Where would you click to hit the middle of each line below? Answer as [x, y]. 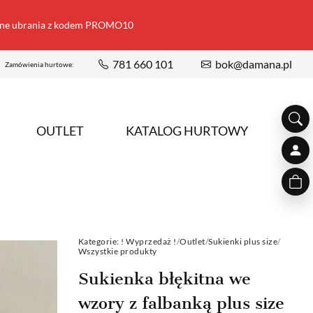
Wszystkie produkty [118, 251]
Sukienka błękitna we [165, 278]
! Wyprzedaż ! [149, 241]
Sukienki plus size [243, 241]
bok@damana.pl [254, 64]
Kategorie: [99, 241]
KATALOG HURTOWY [187, 131]
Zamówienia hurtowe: [39, 64]
